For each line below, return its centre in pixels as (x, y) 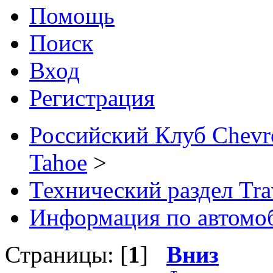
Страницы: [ (66, 255)
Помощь (72, 16)
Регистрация (92, 98)
